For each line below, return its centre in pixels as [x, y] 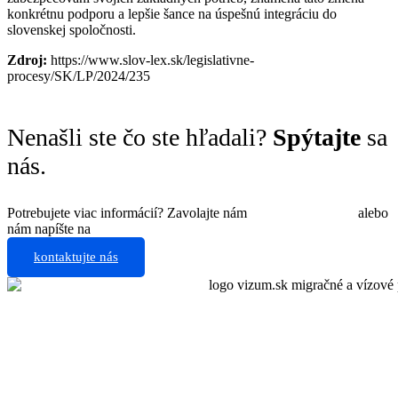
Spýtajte [317, 138]
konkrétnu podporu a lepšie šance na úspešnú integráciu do [172, 14]
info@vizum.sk [137, 229]
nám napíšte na [49, 229]
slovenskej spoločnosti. [72, 30]
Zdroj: [27, 60]
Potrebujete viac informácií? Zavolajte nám [129, 213]
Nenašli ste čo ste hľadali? [140, 138]
